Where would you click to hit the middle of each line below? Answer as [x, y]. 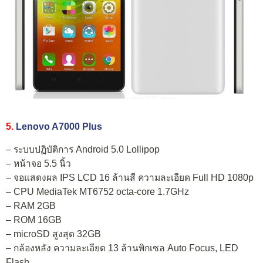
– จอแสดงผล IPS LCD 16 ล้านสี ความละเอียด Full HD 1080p [130, 178]
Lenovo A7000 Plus [59, 126]
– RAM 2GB [31, 206]
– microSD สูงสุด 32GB [53, 234]
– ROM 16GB [34, 220]
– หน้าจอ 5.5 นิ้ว [38, 164]
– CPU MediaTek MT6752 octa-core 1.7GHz [97, 192]
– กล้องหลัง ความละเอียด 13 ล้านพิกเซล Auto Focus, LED [122, 248]
